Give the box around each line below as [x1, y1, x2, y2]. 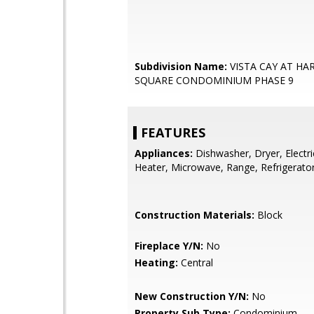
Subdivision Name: [135, 60, 227, 73]
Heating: [135, 256, 178, 269]
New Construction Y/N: [135, 289, 249, 303]
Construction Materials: [135, 208, 254, 221]
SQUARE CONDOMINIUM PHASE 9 [135, 74, 294, 87]
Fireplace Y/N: [135, 239, 203, 252]
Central [178, 256, 213, 269]
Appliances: [135, 146, 193, 160]
